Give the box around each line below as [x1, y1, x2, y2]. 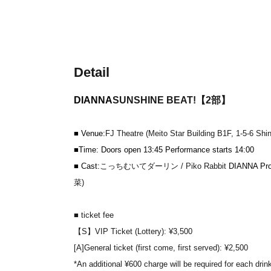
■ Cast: [74, 162, 100, 171]
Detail [74, 65, 109, 80]
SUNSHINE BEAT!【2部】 [113, 95, 230, 105]
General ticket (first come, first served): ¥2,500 [84, 243, 248, 252]
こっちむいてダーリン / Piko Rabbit [100, 162, 226, 171]
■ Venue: [74, 129, 105, 138]
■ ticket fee [74, 211, 114, 220]
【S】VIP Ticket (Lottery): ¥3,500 [74, 227, 192, 236]
